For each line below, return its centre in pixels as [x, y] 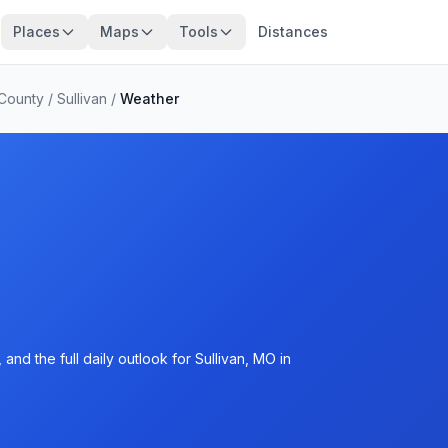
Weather [149, 98]
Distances [292, 31]
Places [36, 31]
